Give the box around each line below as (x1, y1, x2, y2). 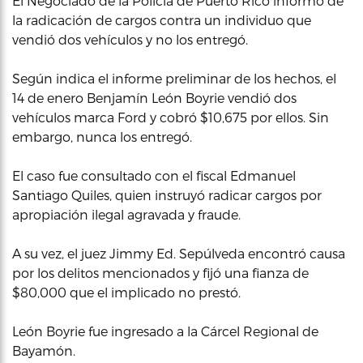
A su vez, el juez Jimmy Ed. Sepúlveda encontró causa (12, 246, 345, 261)
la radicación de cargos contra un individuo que (12, 12, 311, 28)
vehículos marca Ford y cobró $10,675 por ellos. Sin (12, 109, 329, 125)
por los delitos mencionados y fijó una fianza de (12, 265, 309, 280)
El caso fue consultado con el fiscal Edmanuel (12, 168, 296, 183)
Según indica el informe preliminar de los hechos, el (12, 70, 336, 86)
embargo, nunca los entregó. (12, 129, 192, 144)
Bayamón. (12, 343, 75, 358)
